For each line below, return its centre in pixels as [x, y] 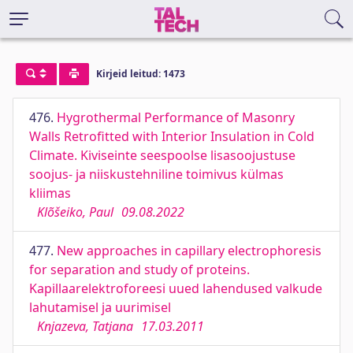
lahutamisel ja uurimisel [100, 307]
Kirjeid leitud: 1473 [140, 74]
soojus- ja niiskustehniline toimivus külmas [156, 174]
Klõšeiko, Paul [75, 212]
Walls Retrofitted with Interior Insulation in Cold [172, 136]
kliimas [50, 193]
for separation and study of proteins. [139, 269]
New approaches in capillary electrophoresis [189, 251]
